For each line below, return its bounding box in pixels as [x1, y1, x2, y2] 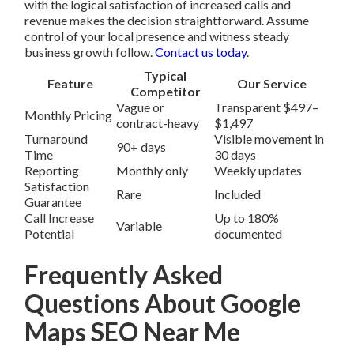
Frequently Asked [24, 259, 224, 291]
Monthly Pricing [24, 107, 113, 123]
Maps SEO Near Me [24, 316, 241, 348]
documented [214, 226, 283, 242]
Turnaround [24, 131, 88, 147]
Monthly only [116, 163, 189, 179]
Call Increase [24, 210, 95, 226]
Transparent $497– [214, 100, 319, 115]
